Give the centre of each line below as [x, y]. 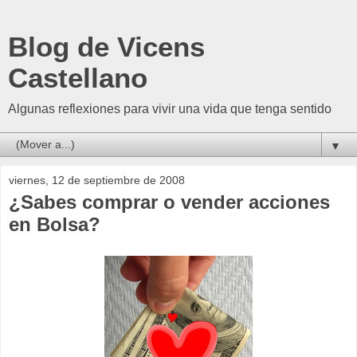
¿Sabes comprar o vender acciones [169, 202]
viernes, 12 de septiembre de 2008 [97, 180]
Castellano [78, 78]
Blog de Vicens [106, 47]
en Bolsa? [55, 224]
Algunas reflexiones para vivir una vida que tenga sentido [170, 109]
